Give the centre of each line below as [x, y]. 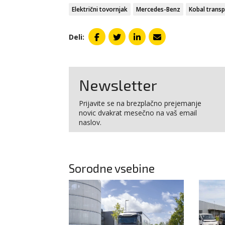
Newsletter [118, 85]
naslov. [90, 123]
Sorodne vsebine [111, 168]
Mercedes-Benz [158, 10]
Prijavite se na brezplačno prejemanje [140, 103]
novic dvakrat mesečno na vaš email [138, 113]
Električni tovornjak [99, 10]
